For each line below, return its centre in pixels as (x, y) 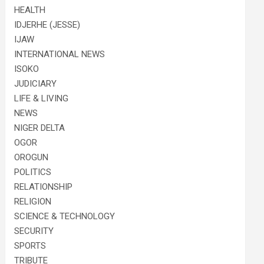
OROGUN (32, 157)
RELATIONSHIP (44, 187)
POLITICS (33, 172)
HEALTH (30, 10)
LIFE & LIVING (42, 98)
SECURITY (34, 231)
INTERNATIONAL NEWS (60, 54)
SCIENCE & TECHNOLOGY (65, 216)
